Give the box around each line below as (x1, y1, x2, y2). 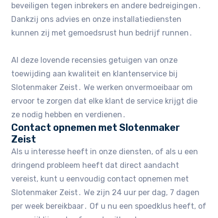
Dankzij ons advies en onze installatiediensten (11, 14, 182, 24)
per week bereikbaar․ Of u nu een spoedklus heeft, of (11, 201, 207, 211)
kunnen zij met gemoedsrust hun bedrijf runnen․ (11, 28, 193, 37)
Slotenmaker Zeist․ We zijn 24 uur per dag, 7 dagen (11, 187, 200, 197)
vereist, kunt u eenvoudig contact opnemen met (11, 174, 189, 183)
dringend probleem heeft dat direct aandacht (11, 160, 180, 170)
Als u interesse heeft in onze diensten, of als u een (11, 146, 199, 156)
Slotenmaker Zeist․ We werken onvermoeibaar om (11, 82, 193, 92)
